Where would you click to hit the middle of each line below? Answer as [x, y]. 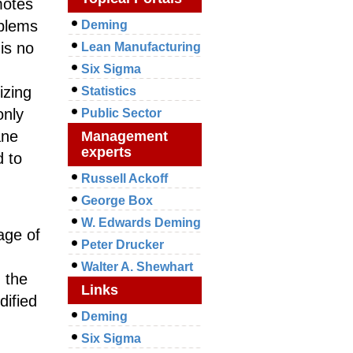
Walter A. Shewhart [137, 267]
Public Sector [121, 113]
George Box [117, 201]
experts [106, 152]
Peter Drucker [123, 245]
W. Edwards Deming [141, 223]
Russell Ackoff [124, 178]
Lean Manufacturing [141, 47]
